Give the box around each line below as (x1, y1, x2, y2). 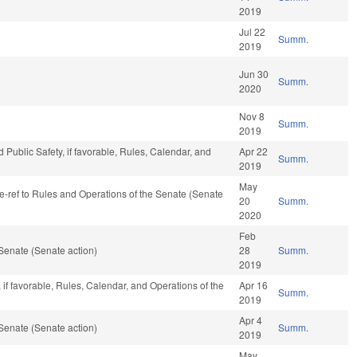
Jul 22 (239, 25, 266, 39)
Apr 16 (239, 278, 269, 292)
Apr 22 (239, 144, 269, 159)
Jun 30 (239, 67, 269, 81)
